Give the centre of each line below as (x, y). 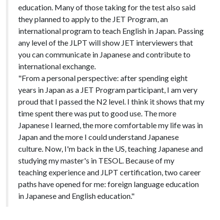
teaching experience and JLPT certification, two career (110, 172)
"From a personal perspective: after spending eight (103, 78)
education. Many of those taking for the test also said (107, 7)
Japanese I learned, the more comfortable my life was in (110, 125)
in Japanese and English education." (77, 195)
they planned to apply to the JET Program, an (93, 19)
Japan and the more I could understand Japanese (98, 137)
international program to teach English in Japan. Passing (111, 30)
